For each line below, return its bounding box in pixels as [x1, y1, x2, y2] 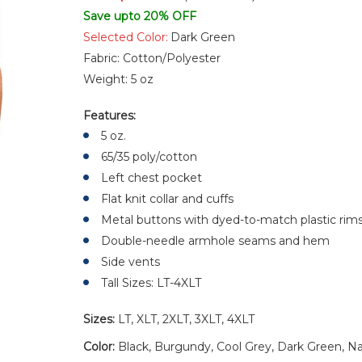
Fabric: [83, 51, 124, 65]
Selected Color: [83, 30, 169, 44]
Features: [83, 108, 140, 123]
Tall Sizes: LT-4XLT [101, 276, 202, 290]
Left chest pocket [101, 170, 203, 185]
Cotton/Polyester [123, 51, 221, 65]
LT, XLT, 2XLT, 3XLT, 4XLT [118, 312, 255, 326]
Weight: [83, 72, 132, 86]
